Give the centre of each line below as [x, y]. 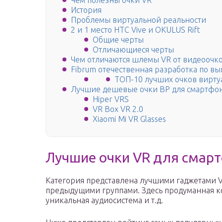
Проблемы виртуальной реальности [139, 20]
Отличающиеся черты [133, 50]
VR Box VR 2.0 [118, 109]
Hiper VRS [111, 99]
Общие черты [118, 40]
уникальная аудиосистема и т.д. [104, 200]
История [86, 10]
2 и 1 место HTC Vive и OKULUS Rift [136, 30]
